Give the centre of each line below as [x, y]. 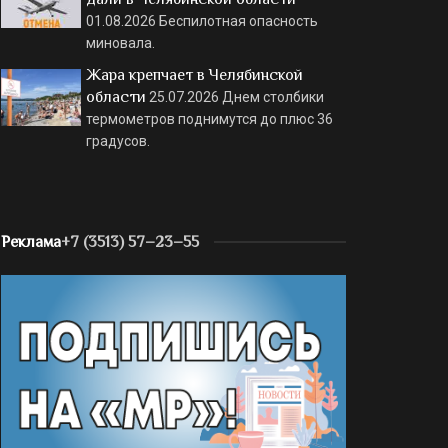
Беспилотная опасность [238, 20]
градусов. [118, 140]
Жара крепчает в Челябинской [194, 74]
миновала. [120, 42]
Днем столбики [273, 96]
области [116, 96]
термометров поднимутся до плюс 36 [209, 118]
